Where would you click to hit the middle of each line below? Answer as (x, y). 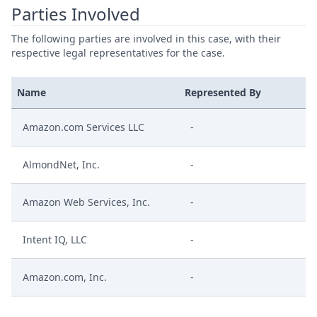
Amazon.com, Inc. (65, 277)
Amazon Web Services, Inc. (86, 202)
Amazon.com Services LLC (83, 127)
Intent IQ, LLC (55, 240)
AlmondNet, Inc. (61, 165)
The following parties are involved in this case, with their (146, 39)
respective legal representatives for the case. (118, 53)
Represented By (223, 92)
